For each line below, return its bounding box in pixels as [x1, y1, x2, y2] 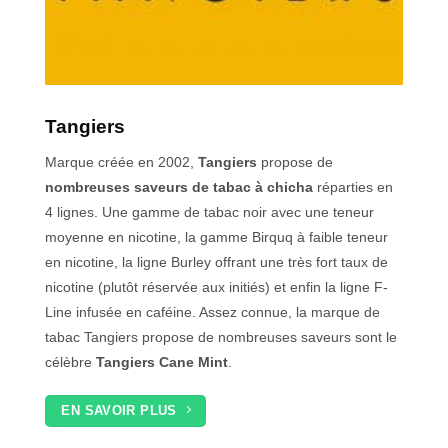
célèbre [45, 353, 96, 370]
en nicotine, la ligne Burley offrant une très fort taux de [45, 253, 388, 270]
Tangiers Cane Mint [96, 353, 228, 370]
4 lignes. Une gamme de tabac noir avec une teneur [45, 203, 374, 220]
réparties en [313, 178, 393, 195]
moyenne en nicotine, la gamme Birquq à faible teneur [45, 228, 388, 245]
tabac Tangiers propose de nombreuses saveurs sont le [45, 328, 397, 345]
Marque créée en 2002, [45, 153, 198, 170]
